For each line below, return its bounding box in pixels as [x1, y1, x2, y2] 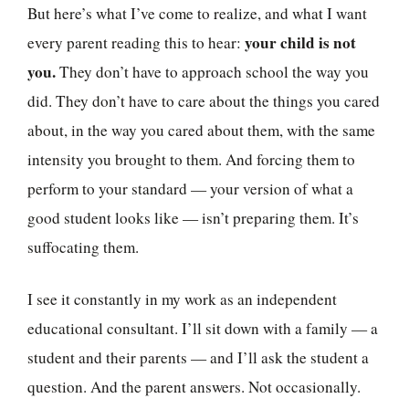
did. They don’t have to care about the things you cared [27, 89, 380, 111]
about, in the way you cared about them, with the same [27, 119, 375, 141]
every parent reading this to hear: [27, 31, 245, 53]
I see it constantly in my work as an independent [27, 288, 337, 310]
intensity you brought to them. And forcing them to [27, 148, 355, 170]
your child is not [245, 30, 356, 54]
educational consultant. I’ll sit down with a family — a [27, 318, 378, 340]
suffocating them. [27, 236, 139, 257]
